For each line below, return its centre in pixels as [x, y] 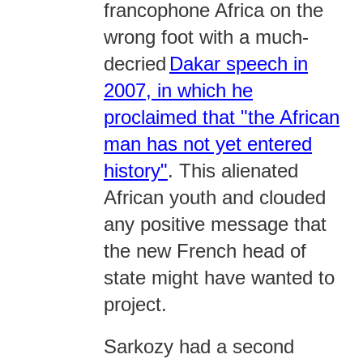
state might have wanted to [219, 278]
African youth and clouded [215, 197]
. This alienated [233, 171]
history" [136, 171]
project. [135, 304]
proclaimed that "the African [222, 117]
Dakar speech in [239, 64]
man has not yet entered [208, 144]
